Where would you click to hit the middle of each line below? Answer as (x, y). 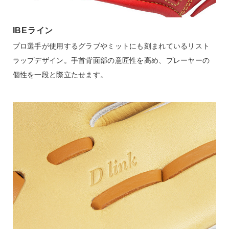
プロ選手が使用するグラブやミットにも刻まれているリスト (111, 46)
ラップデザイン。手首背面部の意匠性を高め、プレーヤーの (111, 61)
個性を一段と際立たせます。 (60, 75)
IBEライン (33, 31)
